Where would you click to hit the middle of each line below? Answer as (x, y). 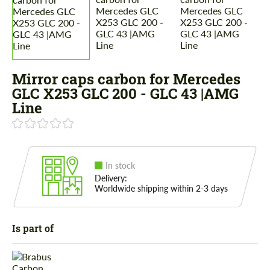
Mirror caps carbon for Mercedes (126, 79)
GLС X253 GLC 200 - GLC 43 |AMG (125, 94)
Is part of (33, 228)
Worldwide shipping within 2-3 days (161, 189)
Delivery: (111, 178)
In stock (120, 166)
